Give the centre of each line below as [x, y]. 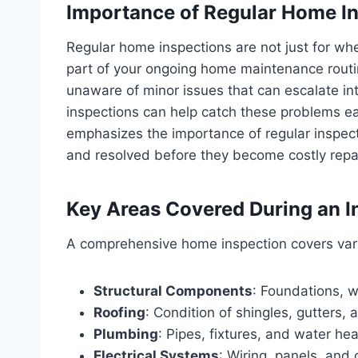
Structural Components [173, 290]
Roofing [119, 312]
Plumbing [126, 334]
